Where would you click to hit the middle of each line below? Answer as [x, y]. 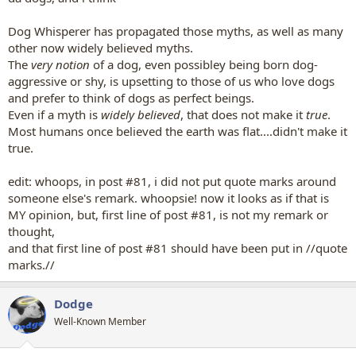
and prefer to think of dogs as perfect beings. [131, 97]
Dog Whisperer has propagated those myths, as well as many [176, 31]
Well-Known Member [100, 321]
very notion [62, 64]
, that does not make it [242, 114]
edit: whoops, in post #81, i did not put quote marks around [172, 181]
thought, [31, 231]
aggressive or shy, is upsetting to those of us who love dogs [171, 81]
